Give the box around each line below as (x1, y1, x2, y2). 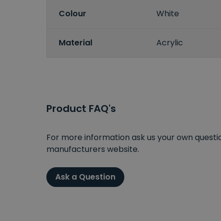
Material (59, 37, 92, 49)
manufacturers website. (46, 143, 139, 155)
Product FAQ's (46, 101, 116, 115)
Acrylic (156, 37, 184, 49)
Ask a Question (55, 171, 115, 183)
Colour (59, 8, 86, 20)
